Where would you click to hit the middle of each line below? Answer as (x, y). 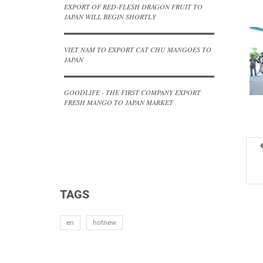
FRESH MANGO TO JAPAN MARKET (119, 102)
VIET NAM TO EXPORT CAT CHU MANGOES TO (138, 49)
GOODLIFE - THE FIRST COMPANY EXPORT (132, 92)
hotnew (104, 222)
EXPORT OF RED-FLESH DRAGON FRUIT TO (133, 6)
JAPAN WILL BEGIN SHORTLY (110, 16)
